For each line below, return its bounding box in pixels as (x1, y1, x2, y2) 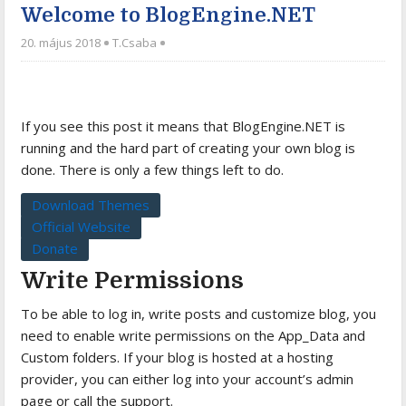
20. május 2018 (21, 34, 104, 51)
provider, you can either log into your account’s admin (21, 369, 354, 388)
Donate (32, 238, 79, 257)
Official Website (32, 217, 131, 236)
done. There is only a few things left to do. (21, 159, 285, 179)
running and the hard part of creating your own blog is (21, 138, 356, 157)
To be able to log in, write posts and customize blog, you (21, 304, 377, 323)
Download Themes (32, 195, 150, 214)
